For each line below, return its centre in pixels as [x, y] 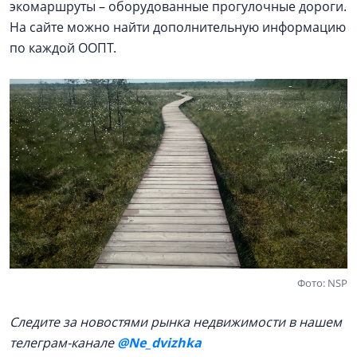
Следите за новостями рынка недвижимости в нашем [176, 322]
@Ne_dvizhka [159, 342]
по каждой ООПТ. [65, 48]
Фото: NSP [322, 282]
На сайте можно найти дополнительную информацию [178, 27]
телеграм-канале [63, 342]
